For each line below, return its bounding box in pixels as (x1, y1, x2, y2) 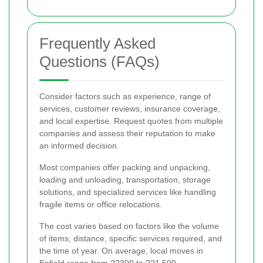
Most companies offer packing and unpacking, (39, 163, 210, 173)
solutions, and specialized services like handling (39, 187, 216, 197)
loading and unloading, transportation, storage (39, 175, 211, 185)
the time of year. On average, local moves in (39, 246, 203, 256)
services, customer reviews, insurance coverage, (39, 104, 220, 114)
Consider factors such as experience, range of (39, 92, 211, 102)
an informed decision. (39, 141, 119, 151)
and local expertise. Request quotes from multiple (39, 116, 223, 126)
